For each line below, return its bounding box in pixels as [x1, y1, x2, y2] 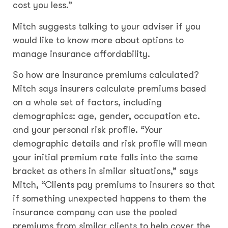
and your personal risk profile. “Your [13, 125, 162, 135]
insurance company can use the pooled [13, 207, 177, 218]
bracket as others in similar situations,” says [13, 166, 198, 177]
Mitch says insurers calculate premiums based [13, 83, 206, 94]
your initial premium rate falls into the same [13, 152, 198, 163]
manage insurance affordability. [13, 48, 150, 59]
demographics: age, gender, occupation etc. [13, 111, 200, 122]
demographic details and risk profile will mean [13, 138, 207, 149]
